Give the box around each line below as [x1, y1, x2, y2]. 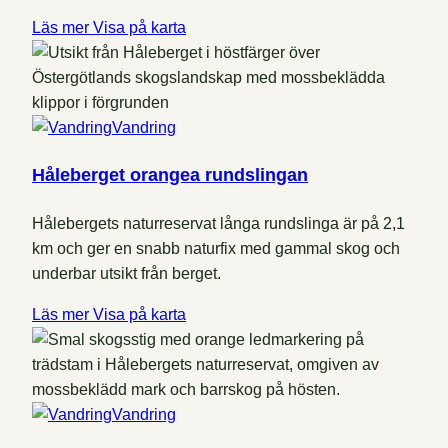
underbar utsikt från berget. [32, 264, 221, 282]
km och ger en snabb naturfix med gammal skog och [32, 239, 400, 257]
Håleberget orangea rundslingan [32, 164, 308, 185]
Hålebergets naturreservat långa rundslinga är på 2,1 [32, 214, 405, 232]
